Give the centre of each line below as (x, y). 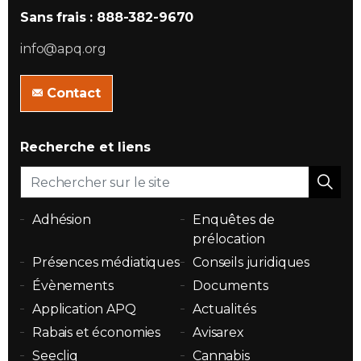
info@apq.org (64, 49)
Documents (230, 286)
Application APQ (84, 309)
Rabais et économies (97, 332)
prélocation (229, 239)
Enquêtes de (234, 220)
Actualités (224, 309)
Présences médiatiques (106, 262)
